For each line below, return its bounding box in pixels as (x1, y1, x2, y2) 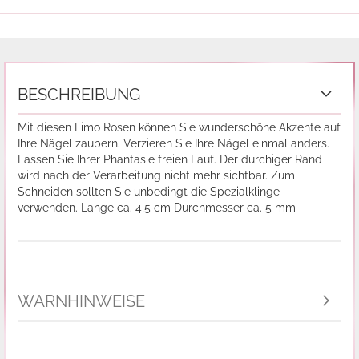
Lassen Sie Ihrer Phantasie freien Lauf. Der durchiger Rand (18, 153, 322, 166)
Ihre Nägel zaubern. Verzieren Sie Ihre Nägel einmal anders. (18, 137, 329, 150)
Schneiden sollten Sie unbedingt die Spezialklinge (18, 185, 280, 198)
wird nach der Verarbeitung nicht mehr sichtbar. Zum (18, 169, 295, 182)
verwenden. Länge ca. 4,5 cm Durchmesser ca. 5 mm (18, 201, 296, 214)
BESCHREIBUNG (18, 85, 140, 104)
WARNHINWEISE (18, 292, 145, 311)
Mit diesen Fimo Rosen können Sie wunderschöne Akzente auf (18, 121, 341, 134)
